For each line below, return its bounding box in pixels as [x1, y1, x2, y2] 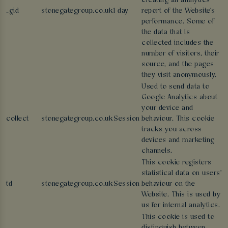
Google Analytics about [141, 93, 217, 101]
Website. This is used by [141, 190, 220, 198]
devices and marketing [141, 136, 215, 144]
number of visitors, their [141, 49, 219, 58]
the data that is [141, 28, 190, 36]
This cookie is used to [141, 213, 214, 221]
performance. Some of [141, 17, 214, 25]
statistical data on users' [141, 169, 222, 177]
